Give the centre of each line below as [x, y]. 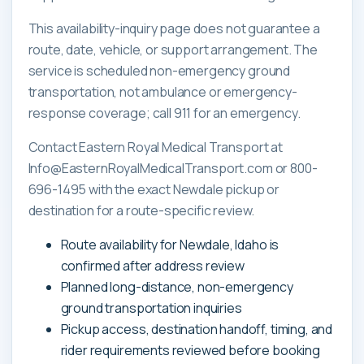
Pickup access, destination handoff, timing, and [197, 329]
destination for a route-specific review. [141, 210]
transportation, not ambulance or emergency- [162, 91]
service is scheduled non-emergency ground [159, 70]
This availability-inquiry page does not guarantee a [174, 28]
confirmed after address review [152, 265]
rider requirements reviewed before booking [190, 350]
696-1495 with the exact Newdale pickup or [154, 189]
